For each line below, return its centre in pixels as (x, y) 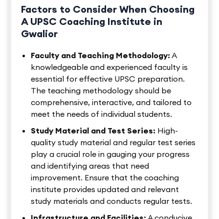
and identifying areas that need (90, 166)
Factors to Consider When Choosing (108, 9)
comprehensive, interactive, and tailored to (111, 102)
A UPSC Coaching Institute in (92, 22)
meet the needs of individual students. (101, 114)
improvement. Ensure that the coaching (105, 178)
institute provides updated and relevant (105, 189)
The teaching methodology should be (101, 91)
